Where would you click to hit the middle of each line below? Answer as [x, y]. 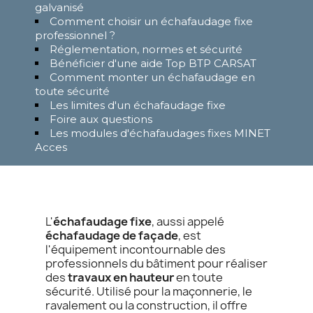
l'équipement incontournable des [136, 249]
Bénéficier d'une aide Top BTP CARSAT [153, 63]
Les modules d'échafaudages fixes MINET [160, 133]
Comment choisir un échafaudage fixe [151, 21]
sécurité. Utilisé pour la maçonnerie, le [149, 291]
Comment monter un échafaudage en [152, 77]
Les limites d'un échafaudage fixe [138, 105]
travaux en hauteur [121, 277]
